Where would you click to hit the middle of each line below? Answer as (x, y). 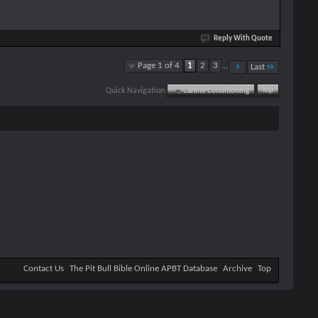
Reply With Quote (243, 39)
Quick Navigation (136, 91)
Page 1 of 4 (159, 65)
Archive (237, 268)
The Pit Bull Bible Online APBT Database (143, 268)
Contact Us (44, 268)
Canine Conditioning (216, 91)
